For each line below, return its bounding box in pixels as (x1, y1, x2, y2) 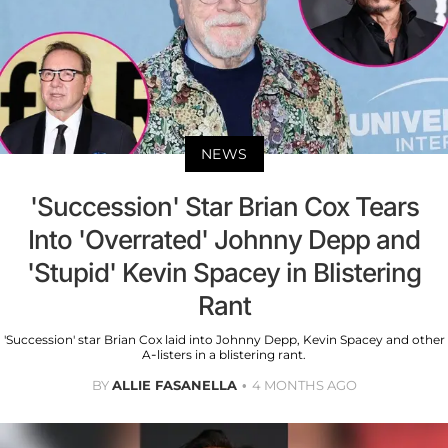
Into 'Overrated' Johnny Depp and (28, 224, 420, 256)
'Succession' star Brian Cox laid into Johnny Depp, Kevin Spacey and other (3, 332, 445, 348)
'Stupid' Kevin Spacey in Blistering (27, 257, 421, 289)
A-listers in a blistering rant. (142, 347, 306, 363)
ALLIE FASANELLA (111, 377, 237, 394)
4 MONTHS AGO (251, 377, 357, 394)
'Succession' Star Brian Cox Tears (29, 191, 419, 223)
